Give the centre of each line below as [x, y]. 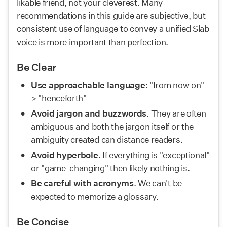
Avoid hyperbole [65, 155]
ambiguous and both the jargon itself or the [112, 126]
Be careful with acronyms [82, 183]
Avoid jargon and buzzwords [89, 113]
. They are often [176, 113]
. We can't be [158, 183]
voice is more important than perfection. [93, 42]
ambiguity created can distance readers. [107, 140]
